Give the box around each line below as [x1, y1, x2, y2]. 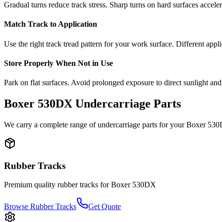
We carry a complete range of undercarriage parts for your [4, 120, 186, 129]
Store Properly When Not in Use [4, 58, 113, 67]
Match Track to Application [4, 20, 97, 29]
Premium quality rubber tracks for [4, 180, 111, 189]
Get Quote [88, 202, 121, 211]
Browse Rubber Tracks [4, 202, 76, 211]
